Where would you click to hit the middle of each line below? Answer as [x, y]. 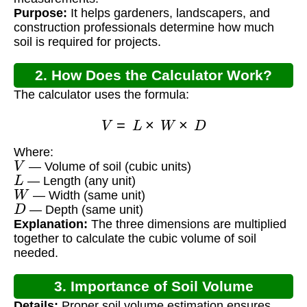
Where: [34, 152]
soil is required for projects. [87, 42]
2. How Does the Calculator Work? [153, 75]
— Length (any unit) [79, 181]
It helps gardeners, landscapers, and [169, 13]
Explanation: [51, 224]
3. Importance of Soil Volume [153, 286]
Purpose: [40, 13]
